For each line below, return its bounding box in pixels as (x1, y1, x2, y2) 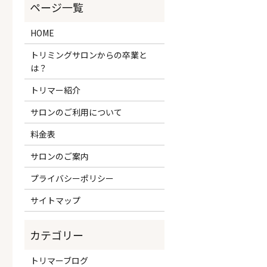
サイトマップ (30, 194, 80, 206)
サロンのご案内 (30, 150, 89, 162)
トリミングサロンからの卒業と (30, 48, 147, 61)
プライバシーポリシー (30, 172, 114, 184)
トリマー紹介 (30, 83, 80, 96)
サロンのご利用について (30, 105, 122, 118)
